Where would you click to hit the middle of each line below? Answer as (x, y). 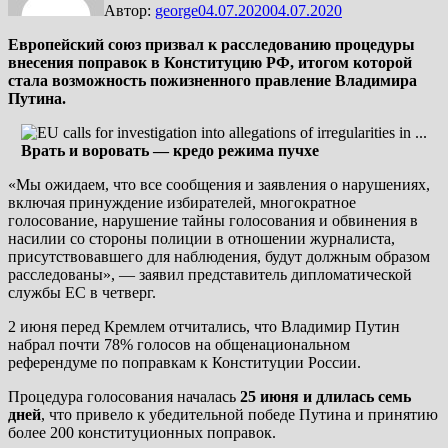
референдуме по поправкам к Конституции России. (184, 362)
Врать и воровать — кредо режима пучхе (170, 150)
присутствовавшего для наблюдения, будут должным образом (219, 256)
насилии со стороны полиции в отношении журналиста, (201, 238)
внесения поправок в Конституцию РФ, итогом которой (210, 62)
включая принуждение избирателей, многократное (182, 202)
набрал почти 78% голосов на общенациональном (179, 344)
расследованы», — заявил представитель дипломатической (210, 274)
